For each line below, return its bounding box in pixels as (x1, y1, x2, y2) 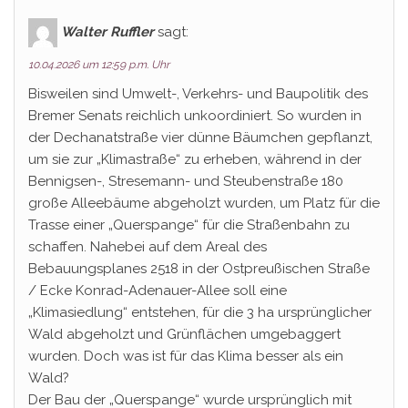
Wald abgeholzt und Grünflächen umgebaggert (28, 326, 341, 342)
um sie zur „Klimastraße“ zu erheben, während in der (28, 151, 362, 168)
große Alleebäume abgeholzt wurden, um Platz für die (28, 195, 380, 211)
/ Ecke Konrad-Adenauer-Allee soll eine (28, 282, 287, 299)
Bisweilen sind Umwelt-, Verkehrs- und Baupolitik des (28, 86, 368, 102)
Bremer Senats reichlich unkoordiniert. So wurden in (28, 107, 362, 124)
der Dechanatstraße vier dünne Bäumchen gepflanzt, (28, 129, 372, 146)
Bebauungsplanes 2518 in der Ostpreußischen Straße (28, 260, 370, 277)
